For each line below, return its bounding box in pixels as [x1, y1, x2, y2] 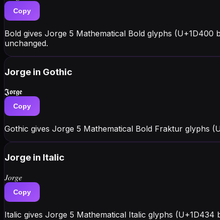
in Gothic [33, 66, 72, 78]
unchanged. [4, 38, 48, 48]
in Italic [33, 152, 64, 164]
